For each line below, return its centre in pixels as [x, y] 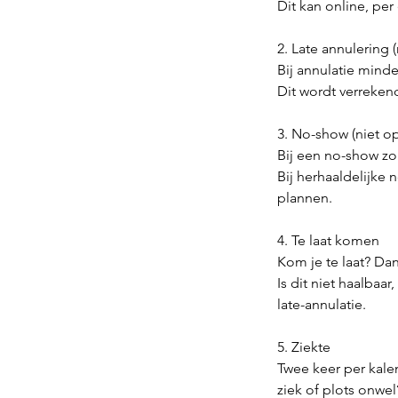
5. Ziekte [304, 347]
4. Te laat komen [328, 240]
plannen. [305, 198]
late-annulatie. [322, 304]
